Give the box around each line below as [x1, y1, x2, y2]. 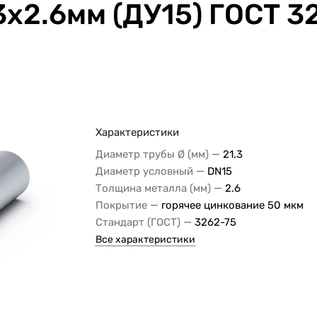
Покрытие [96, 198, 148, 212]
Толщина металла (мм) [96, 181, 212, 195]
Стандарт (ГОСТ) [96, 215, 181, 229]
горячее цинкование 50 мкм [161, 198, 304, 212]
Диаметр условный [96, 164, 194, 178]
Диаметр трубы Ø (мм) [96, 147, 209, 161]
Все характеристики [96, 233, 196, 246]
